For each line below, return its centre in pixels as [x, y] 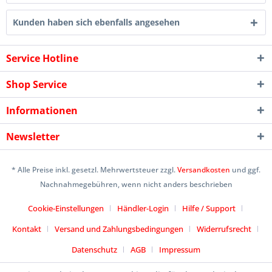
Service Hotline [42, 58]
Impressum [180, 250]
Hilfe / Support [209, 209]
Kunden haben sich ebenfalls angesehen [96, 22]
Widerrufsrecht [224, 229]
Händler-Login [143, 209]
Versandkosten [204, 170]
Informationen [42, 110]
